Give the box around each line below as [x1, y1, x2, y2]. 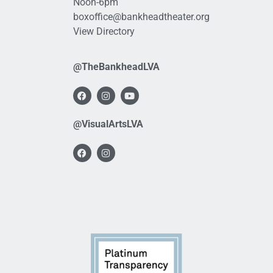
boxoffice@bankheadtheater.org [73, 10, 210, 23]
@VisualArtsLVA [73, 118, 143, 130]
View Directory [73, 25, 135, 37]
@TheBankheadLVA [73, 61, 160, 73]
